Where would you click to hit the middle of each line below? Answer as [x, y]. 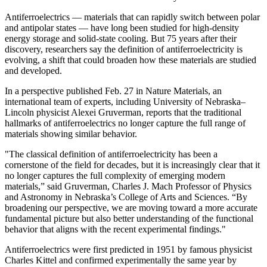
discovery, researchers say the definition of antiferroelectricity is [124, 49]
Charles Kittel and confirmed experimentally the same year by [121, 260]
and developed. [33, 70]
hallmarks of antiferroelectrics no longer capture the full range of [125, 123]
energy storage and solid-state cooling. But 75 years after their [121, 38]
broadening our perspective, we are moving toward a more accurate [131, 207]
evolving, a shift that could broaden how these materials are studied [131, 60]
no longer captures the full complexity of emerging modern [115, 175]
